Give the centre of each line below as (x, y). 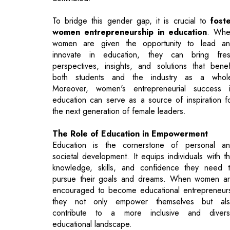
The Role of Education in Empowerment (130, 85)
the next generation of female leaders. (119, 62)
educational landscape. (92, 175)
